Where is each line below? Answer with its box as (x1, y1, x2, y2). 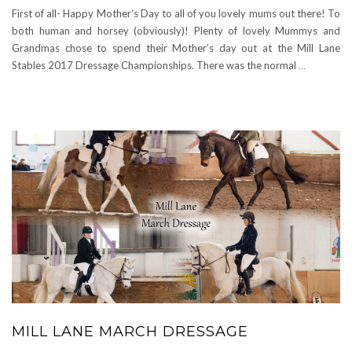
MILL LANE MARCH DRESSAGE (12, 323, 248, 340)
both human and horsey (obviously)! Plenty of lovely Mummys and (12, 24, 340, 37)
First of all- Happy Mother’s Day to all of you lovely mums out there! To (12, 7, 340, 20)
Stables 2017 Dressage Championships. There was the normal (12, 59, 299, 71)
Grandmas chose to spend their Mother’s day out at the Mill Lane (12, 42, 340, 54)
